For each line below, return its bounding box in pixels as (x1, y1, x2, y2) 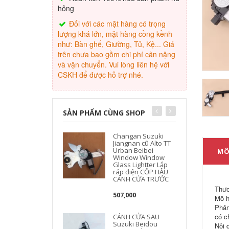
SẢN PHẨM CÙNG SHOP (63, 108, 145, 118)
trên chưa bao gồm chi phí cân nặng (58, 49, 175, 59)
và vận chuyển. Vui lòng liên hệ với (58, 59, 169, 70)
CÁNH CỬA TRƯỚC (113, 174, 169, 184)
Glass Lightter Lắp (113, 160, 168, 169)
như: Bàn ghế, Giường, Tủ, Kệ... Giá (58, 39, 174, 49)
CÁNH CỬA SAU (113, 212, 160, 221)
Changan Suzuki (113, 131, 164, 141)
